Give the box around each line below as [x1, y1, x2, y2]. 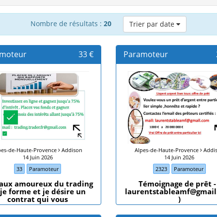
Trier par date [129, 19, 176, 29]
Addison [60, 146, 83, 154]
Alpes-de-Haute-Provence [134, 146, 200, 154]
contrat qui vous [7, 194, 68, 204]
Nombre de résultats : [31, 18, 104, 28]
